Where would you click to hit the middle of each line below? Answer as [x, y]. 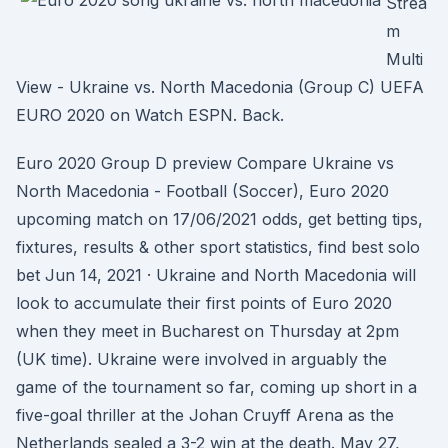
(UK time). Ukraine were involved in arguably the [201, 359]
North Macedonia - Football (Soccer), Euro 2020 [202, 191]
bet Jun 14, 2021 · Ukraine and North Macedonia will [216, 275]
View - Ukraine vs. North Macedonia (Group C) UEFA [220, 87]
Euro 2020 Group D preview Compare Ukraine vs [205, 163]
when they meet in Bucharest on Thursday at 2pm [207, 331]
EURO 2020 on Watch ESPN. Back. [150, 115]
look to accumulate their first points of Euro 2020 [204, 303]
